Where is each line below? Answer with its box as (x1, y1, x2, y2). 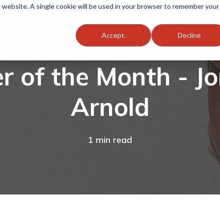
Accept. (101, 31, 126, 39)
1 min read (88, 134, 132, 145)
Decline (177, 31, 201, 39)
